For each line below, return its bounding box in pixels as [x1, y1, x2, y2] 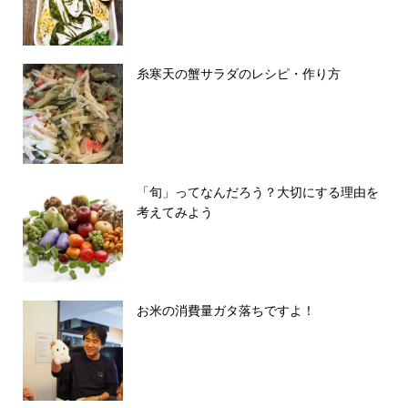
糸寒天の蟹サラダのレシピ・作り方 [136, 65, 341, 83]
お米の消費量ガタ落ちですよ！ [136, 301, 315, 320]
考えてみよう [136, 203, 213, 221]
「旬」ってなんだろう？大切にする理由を [136, 183, 379, 201]
